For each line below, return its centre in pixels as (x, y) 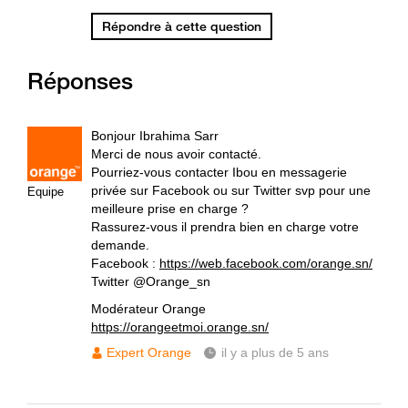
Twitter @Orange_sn (151, 281)
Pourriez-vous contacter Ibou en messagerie (219, 172)
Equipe (46, 192)
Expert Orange (149, 352)
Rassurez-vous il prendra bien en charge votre (225, 227)
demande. (120, 245)
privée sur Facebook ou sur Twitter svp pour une (231, 190)
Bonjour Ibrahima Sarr (155, 136)
